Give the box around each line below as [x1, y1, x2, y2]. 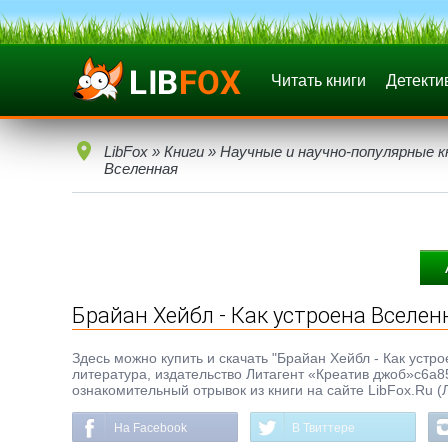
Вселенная [104, 160, 178, 177]
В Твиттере [292, 421, 355, 435]
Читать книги [271, 72, 366, 89]
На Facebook [114, 421, 187, 435]
